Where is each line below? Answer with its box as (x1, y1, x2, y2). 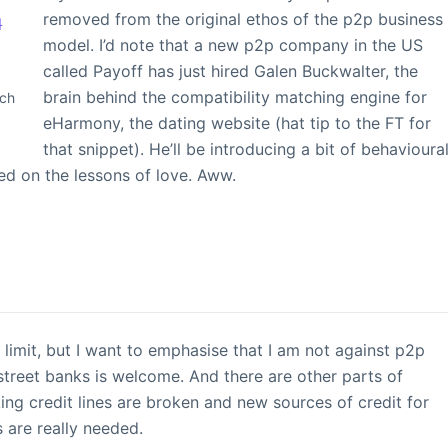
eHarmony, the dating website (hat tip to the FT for (43, 113, 432, 133)
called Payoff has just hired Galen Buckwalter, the (43, 61, 419, 81)
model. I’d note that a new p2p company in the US (43, 35, 424, 55)
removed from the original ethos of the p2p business (43, 9, 444, 29)
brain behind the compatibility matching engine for (43, 87, 428, 107)
